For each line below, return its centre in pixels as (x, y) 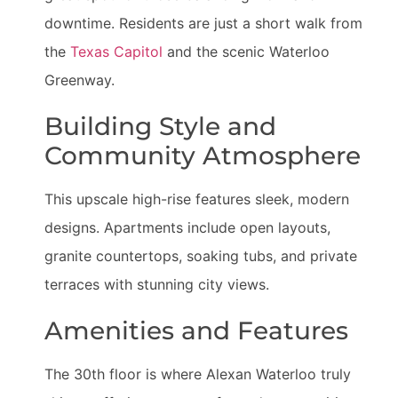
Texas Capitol (116, 52)
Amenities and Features (196, 330)
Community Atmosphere (203, 155)
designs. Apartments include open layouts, (187, 227)
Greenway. (80, 80)
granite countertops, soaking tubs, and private (201, 256)
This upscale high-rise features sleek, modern (197, 199)
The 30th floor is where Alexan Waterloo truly (198, 374)
